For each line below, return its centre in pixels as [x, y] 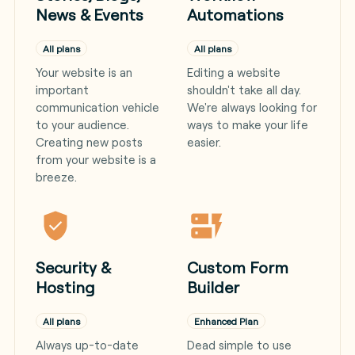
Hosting [65, 287]
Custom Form [238, 267]
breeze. [56, 177]
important [62, 90]
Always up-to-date [87, 345]
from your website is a [95, 160]
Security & [73, 267]
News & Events [89, 15]
